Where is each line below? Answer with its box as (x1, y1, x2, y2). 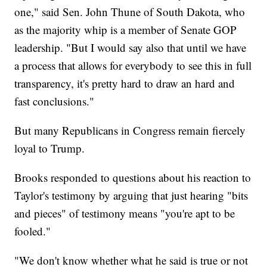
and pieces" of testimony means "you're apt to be (14, 206, 235, 221)
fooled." (14, 223, 51, 239)
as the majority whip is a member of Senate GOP (14, 22, 237, 38)
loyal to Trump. (14, 141, 85, 156)
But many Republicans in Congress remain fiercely (14, 123, 246, 138)
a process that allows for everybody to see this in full (14, 58, 252, 73)
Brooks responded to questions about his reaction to (14, 170, 252, 185)
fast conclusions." (14, 94, 95, 109)
